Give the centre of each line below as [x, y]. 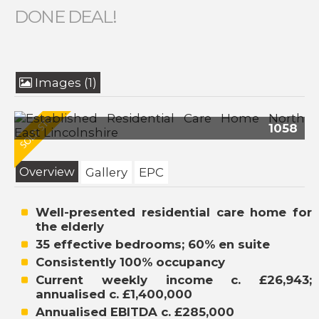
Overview [47, 171]
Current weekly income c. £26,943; [174, 279]
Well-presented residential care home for [174, 212]
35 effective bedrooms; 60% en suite [153, 244]
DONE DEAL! [65, 16]
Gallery [106, 172]
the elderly [70, 226]
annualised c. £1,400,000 [114, 294]
